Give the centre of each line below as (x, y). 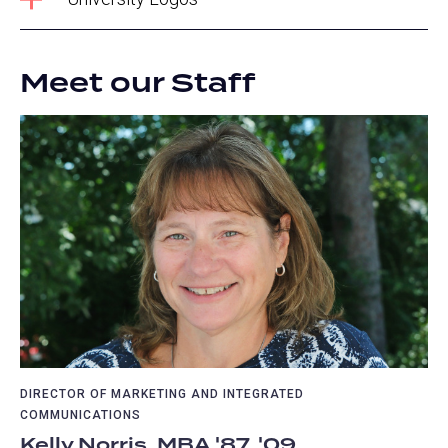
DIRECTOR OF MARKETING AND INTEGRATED (162, 394)
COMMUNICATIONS (80, 415)
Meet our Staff (138, 83)
